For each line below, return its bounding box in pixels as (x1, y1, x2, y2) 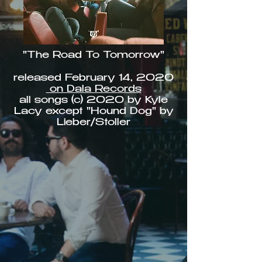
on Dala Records (46, 85, 142, 95)
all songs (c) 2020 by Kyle (19, 96, 168, 106)
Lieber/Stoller (57, 118, 130, 128)
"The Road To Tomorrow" (23, 51, 164, 61)
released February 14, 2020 (13, 74, 174, 84)
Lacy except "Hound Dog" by (13, 107, 174, 117)
